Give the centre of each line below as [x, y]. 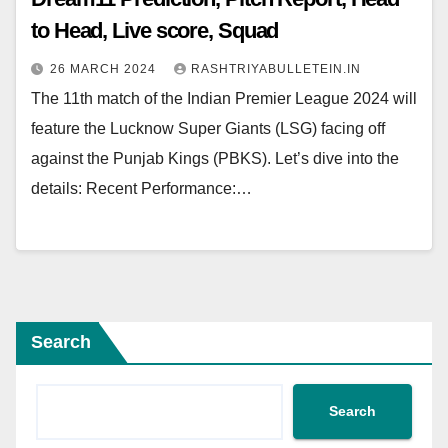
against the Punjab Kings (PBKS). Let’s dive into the [215, 159]
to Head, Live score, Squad [155, 31]
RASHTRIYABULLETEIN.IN [276, 69]
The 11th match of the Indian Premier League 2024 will [224, 99]
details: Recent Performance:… [141, 189]
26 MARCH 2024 [105, 69]
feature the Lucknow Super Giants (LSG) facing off [208, 129]
